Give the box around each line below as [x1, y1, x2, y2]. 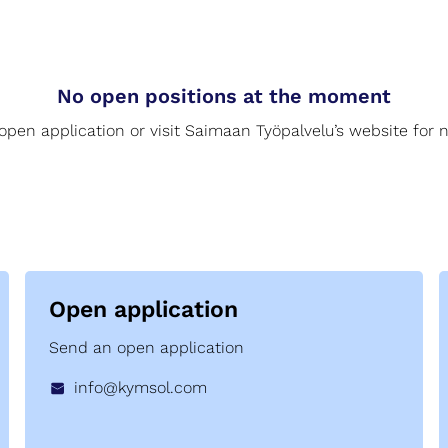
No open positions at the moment [57, 84, 391, 108]
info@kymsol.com [74, 377, 207, 397]
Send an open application [49, 337, 244, 357]
